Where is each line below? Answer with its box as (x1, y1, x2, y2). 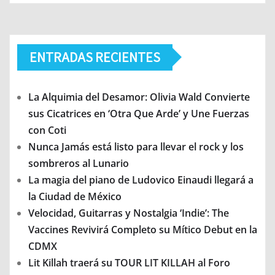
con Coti (28, 123, 66, 137)
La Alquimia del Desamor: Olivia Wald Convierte (28, 90, 250, 104)
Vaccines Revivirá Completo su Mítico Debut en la (28, 222, 257, 236)
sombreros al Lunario (28, 156, 129, 170)
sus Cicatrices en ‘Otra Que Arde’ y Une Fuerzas (28, 106, 249, 120)
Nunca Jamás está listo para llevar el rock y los (28, 139, 244, 153)
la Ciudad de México (28, 189, 122, 203)
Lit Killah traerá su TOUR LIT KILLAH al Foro (28, 255, 230, 269)
